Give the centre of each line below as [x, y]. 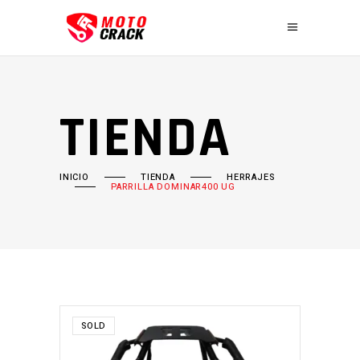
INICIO [74, 177]
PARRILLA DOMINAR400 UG [174, 187]
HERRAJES [250, 177]
